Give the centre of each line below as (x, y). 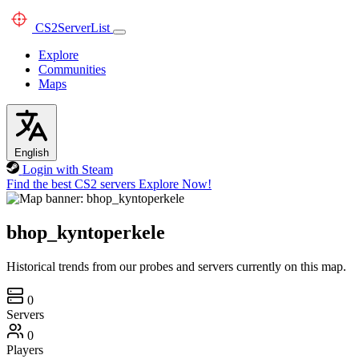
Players (25, 349)
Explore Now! (175, 184)
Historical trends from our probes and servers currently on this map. (176, 266)
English (32, 153)
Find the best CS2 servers (71, 184)
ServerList (84, 28)
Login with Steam (67, 169)
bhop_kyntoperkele (86, 232)
